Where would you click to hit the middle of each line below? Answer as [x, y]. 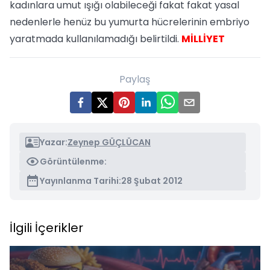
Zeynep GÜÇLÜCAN [109, 142]
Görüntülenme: [73, 162]
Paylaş [135, 79]
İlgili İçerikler [46, 228]
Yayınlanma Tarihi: [80, 181]
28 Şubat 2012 [152, 181]
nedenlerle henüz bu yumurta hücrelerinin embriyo [130, 22]
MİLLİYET [203, 39]
